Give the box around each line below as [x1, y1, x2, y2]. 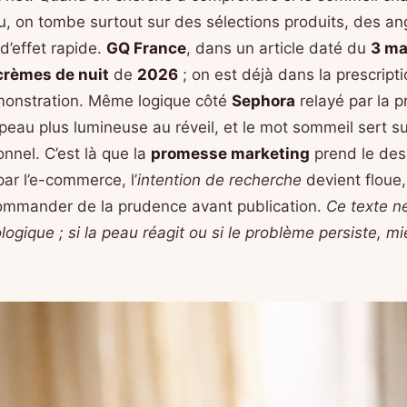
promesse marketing [151, 144, 310, 163]
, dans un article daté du [186, 38, 371, 57]
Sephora [232, 91, 295, 110]
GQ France [106, 38, 186, 57]
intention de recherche [137, 170, 302, 189]
